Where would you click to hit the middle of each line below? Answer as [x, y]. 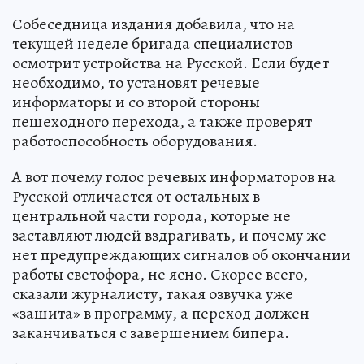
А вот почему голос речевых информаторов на [174, 176]
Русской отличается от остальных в [136, 196]
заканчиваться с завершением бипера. [151, 332]
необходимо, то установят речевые [136, 82]
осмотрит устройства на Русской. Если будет [171, 63]
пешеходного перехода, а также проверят [162, 121]
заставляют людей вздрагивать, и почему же [169, 235]
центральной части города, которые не [152, 215]
